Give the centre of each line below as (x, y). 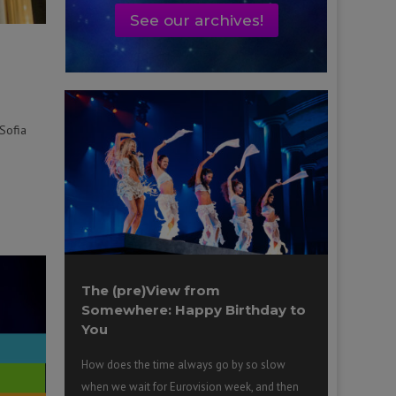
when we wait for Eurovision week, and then (190, 386)
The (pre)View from (151, 290)
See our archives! (196, 20)
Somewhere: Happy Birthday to (194, 309)
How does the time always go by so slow (184, 364)
